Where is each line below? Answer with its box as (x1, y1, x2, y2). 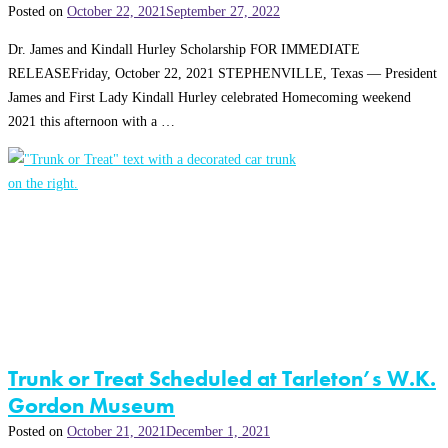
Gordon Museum (8, 392, 175, 420)
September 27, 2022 (166, 2, 280, 19)
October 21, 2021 (67, 423, 166, 440)
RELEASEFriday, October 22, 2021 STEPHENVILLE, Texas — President (8, 65, 437, 82)
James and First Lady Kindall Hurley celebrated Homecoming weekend (8, 89, 411, 106)
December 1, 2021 (166, 423, 270, 440)
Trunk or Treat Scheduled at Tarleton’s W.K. (8, 365, 436, 393)
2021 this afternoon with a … (8, 113, 175, 130)
